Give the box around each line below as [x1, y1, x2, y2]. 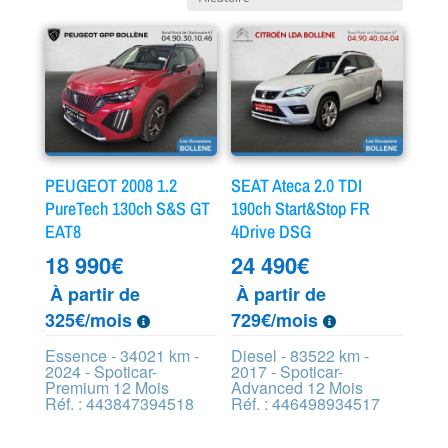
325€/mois [44, 306, 137, 333]
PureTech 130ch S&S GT [44, 195, 210, 221]
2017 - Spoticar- [231, 359, 344, 383]
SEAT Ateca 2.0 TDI [231, 172, 363, 198]
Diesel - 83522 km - [231, 343, 370, 367]
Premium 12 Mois [44, 375, 169, 399]
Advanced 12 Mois [231, 375, 364, 399]
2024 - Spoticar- [44, 359, 157, 383]
